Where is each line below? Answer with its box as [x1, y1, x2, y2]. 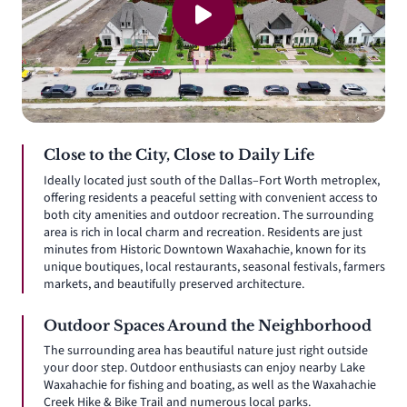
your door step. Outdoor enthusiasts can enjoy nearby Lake [44, 359, 365, 378]
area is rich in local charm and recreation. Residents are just [44, 223, 362, 242]
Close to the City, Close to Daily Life [44, 145, 314, 164]
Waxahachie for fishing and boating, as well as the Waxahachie [44, 376, 376, 395]
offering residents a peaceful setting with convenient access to [44, 188, 378, 207]
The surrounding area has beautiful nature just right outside [44, 342, 368, 361]
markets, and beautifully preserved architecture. [44, 274, 304, 293]
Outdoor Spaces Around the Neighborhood [44, 315, 372, 334]
